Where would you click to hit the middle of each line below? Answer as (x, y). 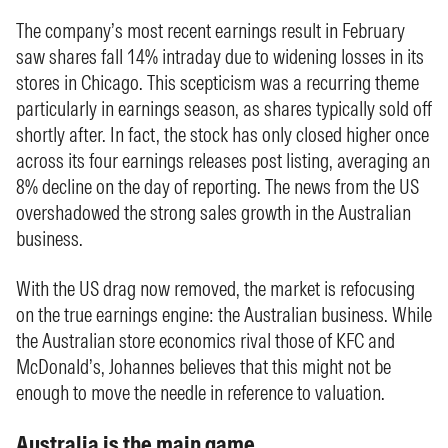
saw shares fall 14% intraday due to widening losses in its (220, 56)
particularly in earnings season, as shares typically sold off (224, 108)
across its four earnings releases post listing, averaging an (223, 160)
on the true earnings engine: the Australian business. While (224, 314)
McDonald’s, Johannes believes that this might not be (203, 366)
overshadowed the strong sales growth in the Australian (213, 212)
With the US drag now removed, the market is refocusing (215, 288)
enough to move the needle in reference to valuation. (200, 392)
